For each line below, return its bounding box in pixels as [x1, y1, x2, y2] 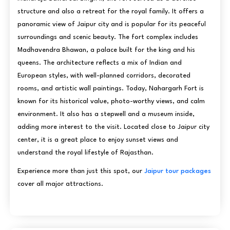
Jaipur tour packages [144, 167, 211, 175]
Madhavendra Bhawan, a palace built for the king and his [17, 46, 195, 53]
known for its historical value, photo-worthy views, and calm [17, 98, 205, 105]
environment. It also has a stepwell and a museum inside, [17, 110, 195, 118]
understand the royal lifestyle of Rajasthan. [17, 149, 154, 156]
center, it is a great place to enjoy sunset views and [17, 136, 178, 143]
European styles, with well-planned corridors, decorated [17, 72, 190, 79]
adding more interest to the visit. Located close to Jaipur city [17, 123, 209, 130]
